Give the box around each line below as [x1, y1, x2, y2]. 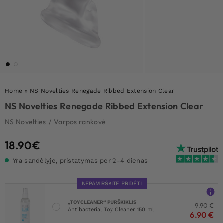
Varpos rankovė [53, 117, 106, 126]
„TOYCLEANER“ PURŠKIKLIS [68, 199, 136, 205]
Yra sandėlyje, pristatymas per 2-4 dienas [13, 156, 148, 164]
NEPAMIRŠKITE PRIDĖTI [81, 180, 142, 187]
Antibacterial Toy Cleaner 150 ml [68, 206, 154, 213]
